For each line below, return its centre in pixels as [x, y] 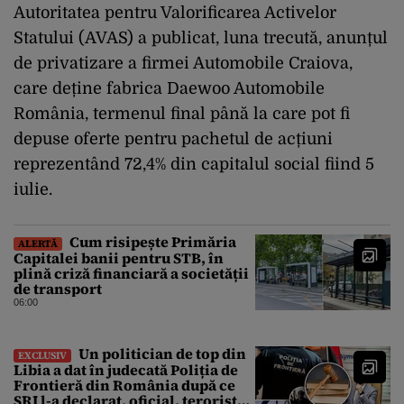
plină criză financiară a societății [131, 273]
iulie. [33, 189]
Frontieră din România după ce [124, 385]
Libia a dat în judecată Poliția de [126, 370]
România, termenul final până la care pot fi [182, 114]
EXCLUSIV [42, 355]
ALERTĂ [38, 243]
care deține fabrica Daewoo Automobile [169, 88]
